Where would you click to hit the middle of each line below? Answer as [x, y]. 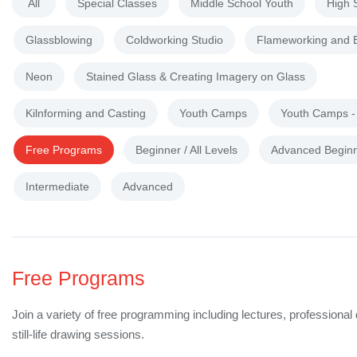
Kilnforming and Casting [86, 113]
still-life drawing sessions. [78, 334]
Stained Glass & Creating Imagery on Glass [196, 76]
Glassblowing [59, 39]
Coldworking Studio [175, 39]
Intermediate [57, 186]
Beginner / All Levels [186, 149]
